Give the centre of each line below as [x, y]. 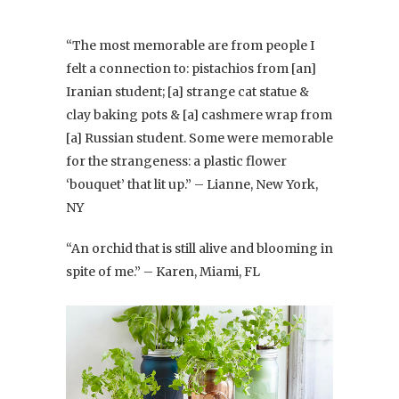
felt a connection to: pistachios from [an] [191, 69]
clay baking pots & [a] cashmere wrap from [199, 115]
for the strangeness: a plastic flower [176, 162]
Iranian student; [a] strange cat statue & [187, 92]
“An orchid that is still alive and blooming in [199, 249]
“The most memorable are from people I [190, 46]
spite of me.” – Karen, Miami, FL [163, 272]
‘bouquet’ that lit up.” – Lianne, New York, [192, 185]
